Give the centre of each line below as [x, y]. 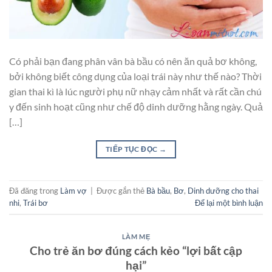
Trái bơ [36, 203]
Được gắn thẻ [121, 191]
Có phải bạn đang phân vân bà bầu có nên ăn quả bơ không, [133, 61]
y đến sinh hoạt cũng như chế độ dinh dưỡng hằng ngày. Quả [136, 107]
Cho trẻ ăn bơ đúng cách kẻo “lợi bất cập [136, 250]
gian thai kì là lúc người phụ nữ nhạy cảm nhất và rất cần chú [135, 92]
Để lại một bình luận [229, 203]
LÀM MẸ [136, 237]
